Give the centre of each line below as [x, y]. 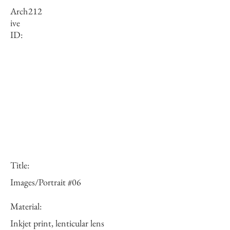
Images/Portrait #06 [46, 182]
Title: [20, 165]
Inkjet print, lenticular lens [57, 223]
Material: [26, 206]
